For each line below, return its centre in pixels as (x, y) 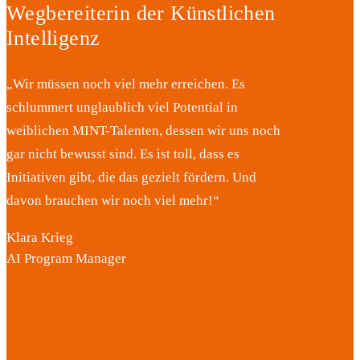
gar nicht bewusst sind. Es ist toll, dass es (123, 153)
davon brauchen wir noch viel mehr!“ (113, 200)
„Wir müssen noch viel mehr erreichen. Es (126, 84)
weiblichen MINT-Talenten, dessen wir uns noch (143, 130)
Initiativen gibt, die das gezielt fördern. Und (131, 177)
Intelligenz (53, 37)
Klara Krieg (39, 238)
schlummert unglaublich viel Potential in (122, 107)
